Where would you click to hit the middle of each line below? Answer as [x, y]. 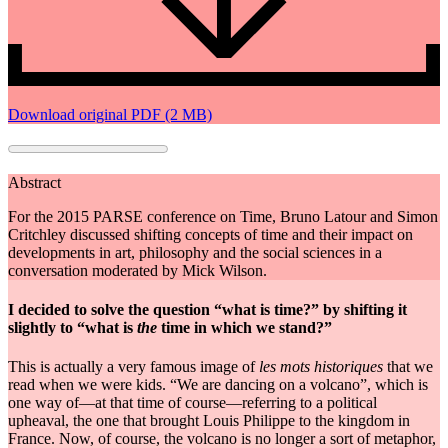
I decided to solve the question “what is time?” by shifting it [207, 309]
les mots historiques [323, 367]
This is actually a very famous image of [133, 367]
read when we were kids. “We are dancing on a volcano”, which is [218, 385]
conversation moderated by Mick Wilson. [137, 270]
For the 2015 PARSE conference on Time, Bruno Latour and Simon [223, 216]
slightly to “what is [72, 327]
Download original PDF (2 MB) [110, 114]
